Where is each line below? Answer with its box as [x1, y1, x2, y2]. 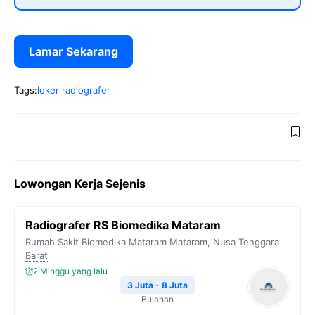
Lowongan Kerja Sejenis [14, 176, 146, 191]
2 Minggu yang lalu [33, 266, 108, 276]
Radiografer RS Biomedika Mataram [25, 218, 221, 232]
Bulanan [141, 294, 174, 304]
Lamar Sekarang [29, 44, 118, 58]
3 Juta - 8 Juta [127, 280, 188, 290]
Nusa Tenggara [213, 236, 279, 247]
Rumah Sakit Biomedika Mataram [25, 236, 167, 247]
